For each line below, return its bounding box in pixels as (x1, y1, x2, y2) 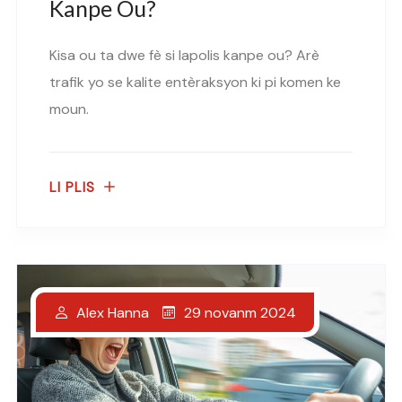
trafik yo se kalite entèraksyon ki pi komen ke (49, 73, 341, 92)
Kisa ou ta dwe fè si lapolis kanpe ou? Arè (49, 46, 319, 66)
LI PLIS (49, 179, 95, 197)
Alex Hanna (76, 303, 149, 323)
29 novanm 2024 (184, 302, 296, 322)
